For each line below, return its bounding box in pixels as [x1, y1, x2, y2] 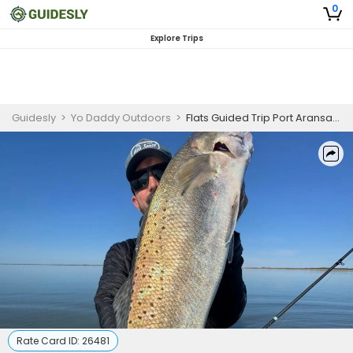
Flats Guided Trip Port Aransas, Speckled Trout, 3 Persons [186, 110, 333, 125]
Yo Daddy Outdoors [71, 110, 171, 125]
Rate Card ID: [17, 334, 82, 347]
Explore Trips [150, 32, 203, 44]
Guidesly [12, 110, 56, 125]
